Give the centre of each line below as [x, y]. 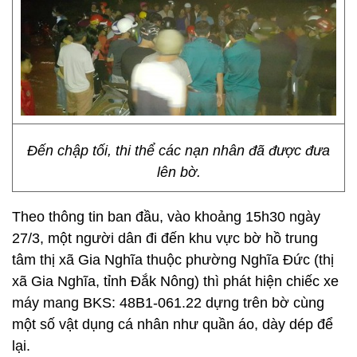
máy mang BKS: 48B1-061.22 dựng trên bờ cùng [168, 303]
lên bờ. [178, 172]
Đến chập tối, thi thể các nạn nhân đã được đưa [178, 151]
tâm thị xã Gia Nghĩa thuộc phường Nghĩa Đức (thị [173, 260]
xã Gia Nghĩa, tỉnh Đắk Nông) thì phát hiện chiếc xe [175, 281]
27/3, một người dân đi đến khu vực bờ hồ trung [165, 238]
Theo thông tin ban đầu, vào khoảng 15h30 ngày [166, 217]
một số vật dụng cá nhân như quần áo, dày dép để [173, 324]
